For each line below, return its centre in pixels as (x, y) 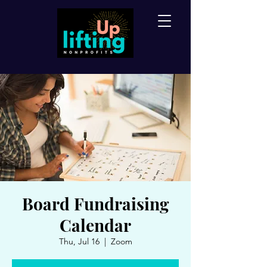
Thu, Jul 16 (79, 241)
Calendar (95, 225)
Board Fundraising (95, 204)
